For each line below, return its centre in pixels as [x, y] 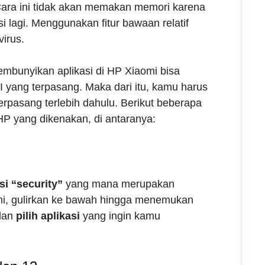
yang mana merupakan [118, 184]
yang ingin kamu [120, 216]
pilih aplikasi [48, 216]
